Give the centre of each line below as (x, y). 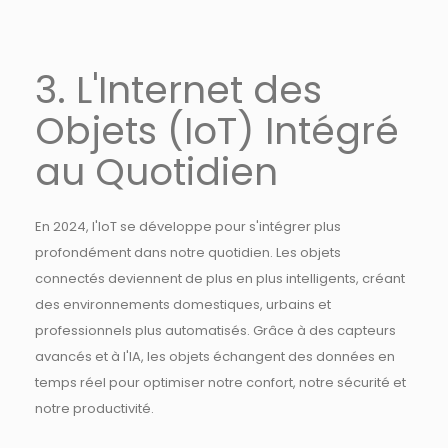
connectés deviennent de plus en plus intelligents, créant (220, 278)
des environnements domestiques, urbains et (183, 304)
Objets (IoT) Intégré (217, 131)
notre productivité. (94, 408)
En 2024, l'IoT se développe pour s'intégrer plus (188, 226)
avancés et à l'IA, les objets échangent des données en (215, 356)
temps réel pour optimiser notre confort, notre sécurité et (220, 382)
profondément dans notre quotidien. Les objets (188, 252)
